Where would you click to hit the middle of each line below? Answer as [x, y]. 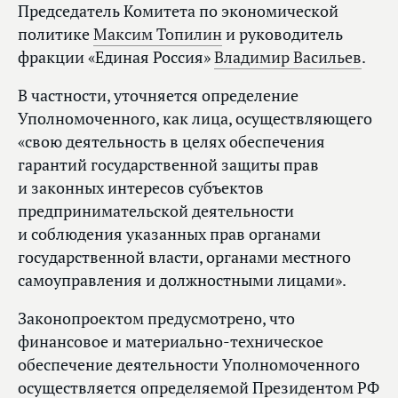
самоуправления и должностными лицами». [182, 281]
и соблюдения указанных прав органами [169, 235]
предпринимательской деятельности [156, 211]
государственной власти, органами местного [184, 258]
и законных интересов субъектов [141, 188]
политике [56, 35]
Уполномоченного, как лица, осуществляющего [195, 119]
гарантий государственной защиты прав [168, 165]
